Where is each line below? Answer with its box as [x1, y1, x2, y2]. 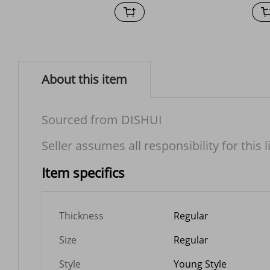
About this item [42, 71, 127, 87]
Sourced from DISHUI [42, 111, 162, 128]
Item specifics [42, 163, 125, 181]
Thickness [59, 209, 104, 222]
